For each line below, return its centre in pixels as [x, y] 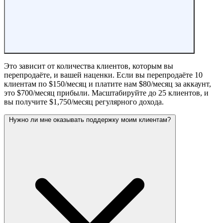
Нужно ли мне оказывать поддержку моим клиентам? [90, 119]
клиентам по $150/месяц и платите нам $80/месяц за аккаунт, [108, 84]
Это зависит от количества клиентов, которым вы [89, 66]
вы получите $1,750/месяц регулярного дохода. [84, 102]
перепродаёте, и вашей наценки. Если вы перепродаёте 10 [103, 75]
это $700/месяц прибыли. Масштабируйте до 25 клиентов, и [106, 93]
